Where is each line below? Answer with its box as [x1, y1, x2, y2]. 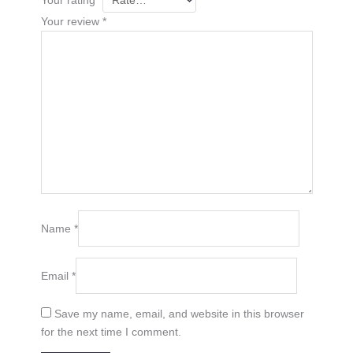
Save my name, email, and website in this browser [54, 307, 304, 320]
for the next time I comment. [40, 325, 181, 338]
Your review [40, 14, 102, 28]
